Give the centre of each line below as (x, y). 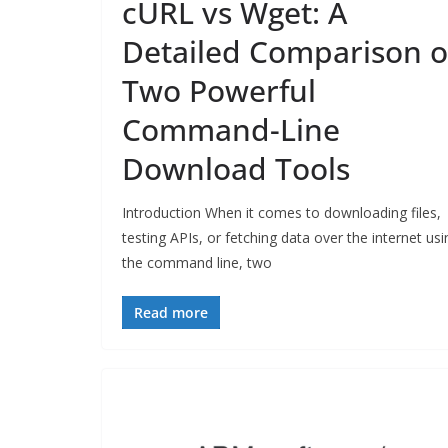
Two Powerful (219, 90)
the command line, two (197, 262)
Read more (171, 312)
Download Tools (236, 168)
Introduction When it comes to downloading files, (281, 212)
